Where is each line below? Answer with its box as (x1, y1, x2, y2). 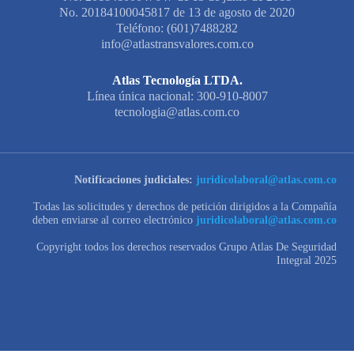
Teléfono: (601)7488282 (116, 21, 238, 36)
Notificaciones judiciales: (74, 173, 193, 186)
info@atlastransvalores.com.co (100, 37, 254, 51)
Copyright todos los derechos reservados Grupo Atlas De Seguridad (36, 240, 337, 254)
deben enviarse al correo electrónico (32, 213, 196, 227)
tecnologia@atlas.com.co (115, 105, 239, 119)
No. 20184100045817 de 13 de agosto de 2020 (59, 6, 295, 20)
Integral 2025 (277, 254, 337, 267)
